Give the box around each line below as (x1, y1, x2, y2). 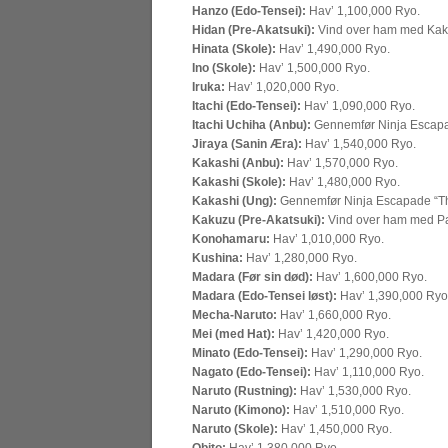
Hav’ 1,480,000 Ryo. (286, 175, 400, 189)
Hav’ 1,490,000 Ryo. (276, 42, 390, 56)
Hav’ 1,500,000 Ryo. (256, 61, 370, 75)
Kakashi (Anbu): (192, 156, 284, 170)
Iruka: (192, 80, 225, 94)
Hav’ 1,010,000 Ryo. (270, 232, 384, 246)
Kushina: (192, 251, 243, 265)
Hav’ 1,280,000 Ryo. (243, 251, 357, 265)
